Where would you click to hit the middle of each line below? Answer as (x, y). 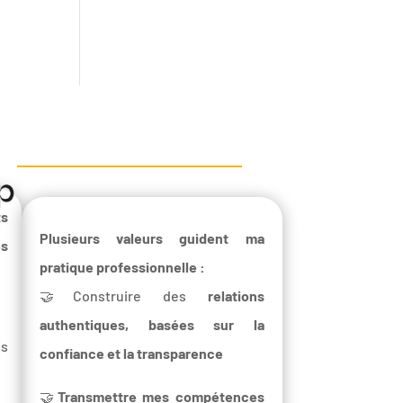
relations (236, 295)
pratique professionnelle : (123, 266)
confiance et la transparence (132, 353)
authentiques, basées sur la (152, 324)
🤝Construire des (124, 295)
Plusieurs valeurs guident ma (152, 237)
